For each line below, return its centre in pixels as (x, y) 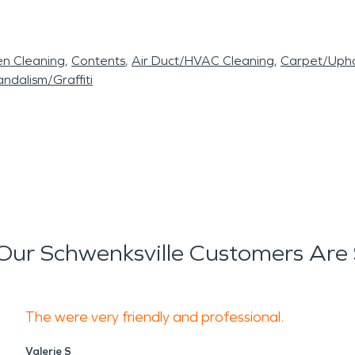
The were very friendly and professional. (156, 317)
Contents (98, 61)
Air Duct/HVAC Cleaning (203, 61)
